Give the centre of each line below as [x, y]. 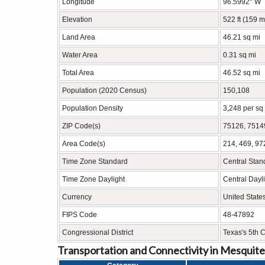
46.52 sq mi [242, 73]
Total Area [78, 73]
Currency [77, 197]
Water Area [80, 55]
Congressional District [98, 232]
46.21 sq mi [242, 37]
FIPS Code [80, 215]
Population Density [93, 108]
